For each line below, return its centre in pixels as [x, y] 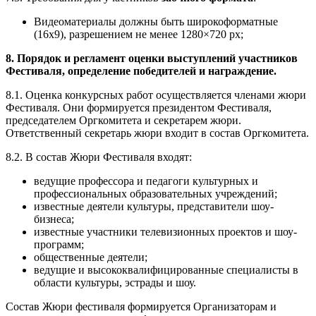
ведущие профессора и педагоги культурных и [146, 181]
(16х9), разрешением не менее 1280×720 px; [139, 34]
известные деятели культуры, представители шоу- [154, 206]
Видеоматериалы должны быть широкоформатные [156, 21]
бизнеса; [54, 219]
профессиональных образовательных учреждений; [156, 193]
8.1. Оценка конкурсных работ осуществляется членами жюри [156, 95]
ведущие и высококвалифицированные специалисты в [166, 269]
